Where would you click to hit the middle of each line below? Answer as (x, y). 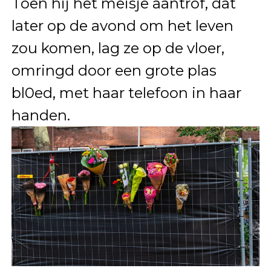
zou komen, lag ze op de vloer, (118, 48)
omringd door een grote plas (114, 70)
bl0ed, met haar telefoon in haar (126, 93)
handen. (41, 115)
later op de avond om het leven (122, 25)
